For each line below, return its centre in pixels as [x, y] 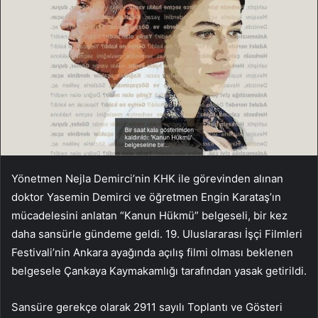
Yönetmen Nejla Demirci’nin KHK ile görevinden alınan [147, 179]
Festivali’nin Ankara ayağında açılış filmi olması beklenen [152, 253]
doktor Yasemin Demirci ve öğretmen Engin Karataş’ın [146, 197]
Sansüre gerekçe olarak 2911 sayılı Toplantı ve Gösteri [147, 307]
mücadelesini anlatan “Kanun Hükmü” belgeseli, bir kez [149, 216]
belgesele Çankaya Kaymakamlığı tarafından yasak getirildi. [159, 271]
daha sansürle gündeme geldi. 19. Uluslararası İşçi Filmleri [157, 234]
